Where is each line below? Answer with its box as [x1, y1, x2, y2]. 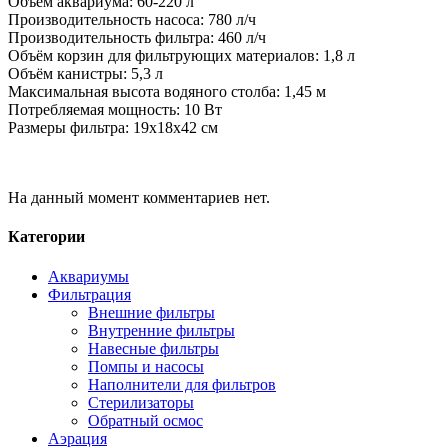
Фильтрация [48, 285, 131, 303]
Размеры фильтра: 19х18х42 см [8, 119, 218, 136]
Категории [8, 228, 85, 246]
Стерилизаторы [88, 393, 194, 411]
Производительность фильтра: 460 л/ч [8, 29, 266, 46]
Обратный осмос [88, 411, 203, 429]
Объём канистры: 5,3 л [8, 65, 163, 82]
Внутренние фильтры [88, 321, 235, 339]
